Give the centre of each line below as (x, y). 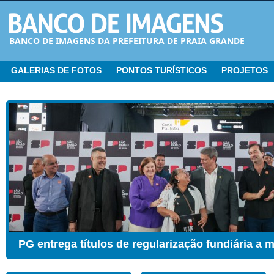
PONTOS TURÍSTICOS (161, 70)
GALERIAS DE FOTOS (56, 70)
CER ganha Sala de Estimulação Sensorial (129, 244)
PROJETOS (245, 70)
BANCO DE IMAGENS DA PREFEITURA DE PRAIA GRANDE (127, 41)
